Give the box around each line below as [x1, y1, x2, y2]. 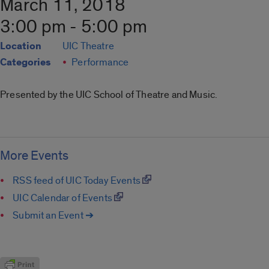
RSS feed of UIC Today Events [13, 174, 143, 187]
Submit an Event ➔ [13, 208, 94, 222]
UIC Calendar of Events [13, 191, 115, 204]
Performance [71, 56, 129, 69]
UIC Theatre [62, 40, 114, 53]
